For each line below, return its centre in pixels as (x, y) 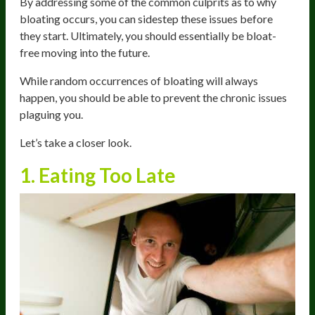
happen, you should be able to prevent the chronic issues (153, 97)
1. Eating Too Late (98, 175)
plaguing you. (51, 114)
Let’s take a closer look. (76, 142)
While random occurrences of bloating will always (139, 80)
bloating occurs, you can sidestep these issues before (146, 18)
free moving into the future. (85, 52)
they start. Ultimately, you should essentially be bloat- (148, 35)
